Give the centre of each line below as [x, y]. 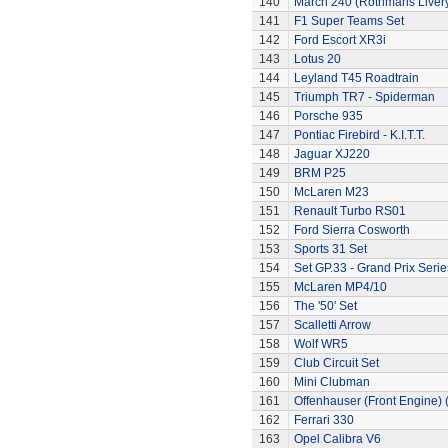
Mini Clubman [331, 382]
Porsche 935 [328, 116]
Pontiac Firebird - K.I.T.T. [359, 135]
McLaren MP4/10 [340, 287]
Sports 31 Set [330, 249]
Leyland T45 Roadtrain [356, 78]
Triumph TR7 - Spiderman [364, 97]
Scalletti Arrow [332, 325]
